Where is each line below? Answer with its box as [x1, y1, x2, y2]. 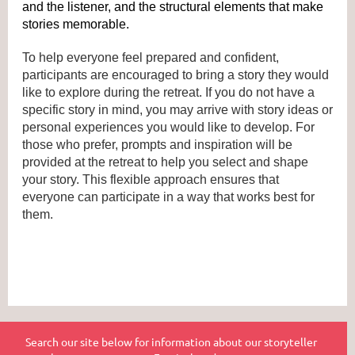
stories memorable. [22, 17, 129, 32]
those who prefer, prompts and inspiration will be [22, 138, 292, 152]
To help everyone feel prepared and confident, [22, 51, 279, 65]
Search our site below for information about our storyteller [25, 334, 317, 349]
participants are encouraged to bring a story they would [22, 68, 329, 82]
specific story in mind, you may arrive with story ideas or [22, 103, 333, 117]
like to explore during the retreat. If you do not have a [22, 86, 315, 100]
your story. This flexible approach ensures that [22, 173, 279, 187]
